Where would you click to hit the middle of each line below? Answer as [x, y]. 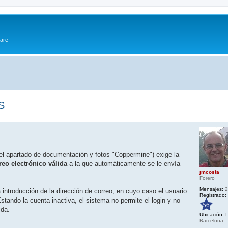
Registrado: [213, 195]
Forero [207, 178]
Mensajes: [211, 189]
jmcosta [209, 172]
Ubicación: [212, 215]
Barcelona [211, 221]
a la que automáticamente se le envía [125, 163]
